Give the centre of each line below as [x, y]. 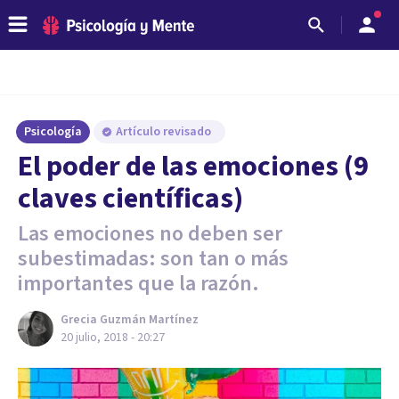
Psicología [53, 132]
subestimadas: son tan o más [153, 259]
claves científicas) [130, 199]
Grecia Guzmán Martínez [130, 320]
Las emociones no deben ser [150, 234]
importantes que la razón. [138, 284]
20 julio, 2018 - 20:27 [113, 338]
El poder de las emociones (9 [193, 167]
